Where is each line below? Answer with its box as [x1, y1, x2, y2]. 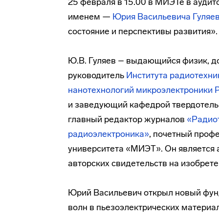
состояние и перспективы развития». [68, 26, 218, 37]
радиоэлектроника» [68, 129, 149, 139]
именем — [68, 11, 112, 22]
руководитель [68, 70, 126, 81]
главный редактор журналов [68, 114, 187, 125]
